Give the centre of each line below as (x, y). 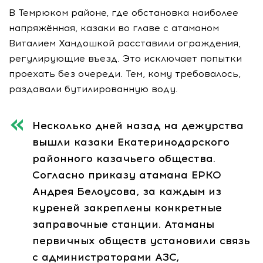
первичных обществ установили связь (141, 240)
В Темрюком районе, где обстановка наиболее (124, 12)
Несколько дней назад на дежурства (138, 125)
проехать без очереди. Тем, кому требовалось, (125, 73)
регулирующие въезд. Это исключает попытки (125, 58)
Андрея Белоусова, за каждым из (127, 191)
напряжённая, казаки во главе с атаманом (114, 28)
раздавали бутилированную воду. (93, 89)
